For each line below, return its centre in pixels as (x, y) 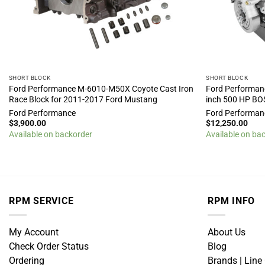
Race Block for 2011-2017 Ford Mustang (83, 99)
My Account (34, 232)
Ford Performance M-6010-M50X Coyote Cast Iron (101, 88)
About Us (227, 232)
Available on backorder (50, 135)
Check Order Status (49, 246)
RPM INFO (232, 201)
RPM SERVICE (41, 201)
